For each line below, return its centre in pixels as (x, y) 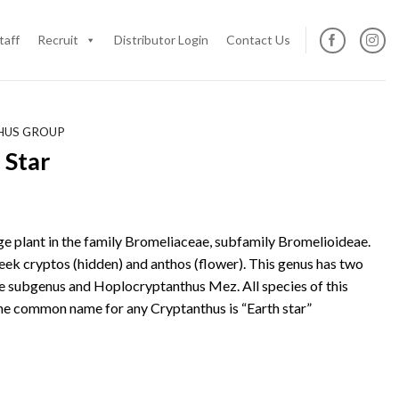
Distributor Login (161, 40)
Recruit (57, 40)
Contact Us (258, 40)
